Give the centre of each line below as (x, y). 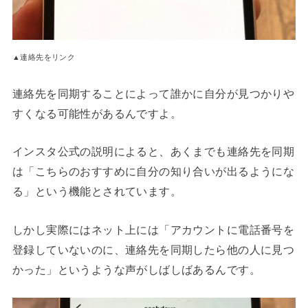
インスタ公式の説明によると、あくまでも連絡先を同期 (153, 152)
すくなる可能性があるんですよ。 (97, 114)
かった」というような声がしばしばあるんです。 (136, 269)
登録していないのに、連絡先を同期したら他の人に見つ (153, 249)
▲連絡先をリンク (44, 57)
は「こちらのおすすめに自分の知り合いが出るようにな (153, 172)
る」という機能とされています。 (97, 191)
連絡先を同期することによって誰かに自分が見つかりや (153, 94)
